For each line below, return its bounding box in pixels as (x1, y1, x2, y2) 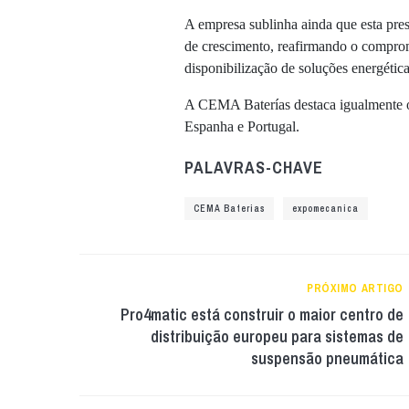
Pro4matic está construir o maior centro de (121, 303, 404, 326)
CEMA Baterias (194, 203, 265, 215)
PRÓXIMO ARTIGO (307, 281, 404, 296)
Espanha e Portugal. (184, 119, 299, 134)
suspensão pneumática (251, 347, 404, 370)
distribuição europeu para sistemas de (151, 325, 404, 348)
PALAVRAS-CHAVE (184, 156, 323, 179)
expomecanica (292, 203, 359, 215)
